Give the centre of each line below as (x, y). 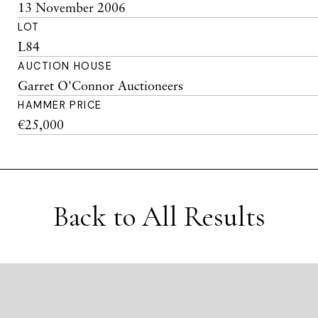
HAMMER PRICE (60, 105)
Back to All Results (159, 216)
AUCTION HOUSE (65, 66)
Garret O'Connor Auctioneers (101, 85)
